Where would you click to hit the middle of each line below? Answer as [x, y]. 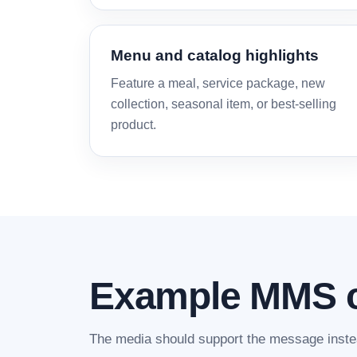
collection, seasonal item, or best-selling [224, 104]
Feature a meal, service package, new [218, 83]
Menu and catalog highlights [215, 55]
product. [133, 125]
